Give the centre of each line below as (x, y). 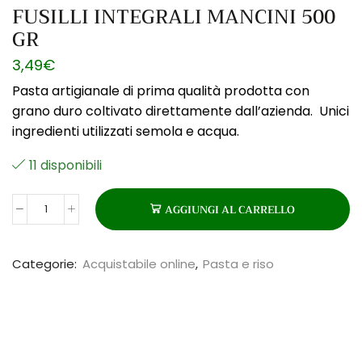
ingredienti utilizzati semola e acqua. (126, 131)
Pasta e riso (238, 263)
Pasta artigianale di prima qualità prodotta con (161, 90)
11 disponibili (65, 165)
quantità (71, 314)
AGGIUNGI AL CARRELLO (230, 209)
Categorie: (46, 263)
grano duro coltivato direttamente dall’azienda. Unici (181, 111)
